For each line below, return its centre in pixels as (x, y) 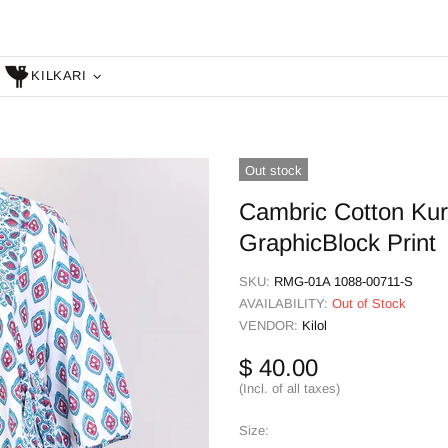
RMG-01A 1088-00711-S (343, 281)
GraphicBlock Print (337, 242)
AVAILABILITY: (285, 303)
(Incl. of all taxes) (289, 388)
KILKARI (59, 76)
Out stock (273, 170)
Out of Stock (369, 303)
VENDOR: (270, 325)
